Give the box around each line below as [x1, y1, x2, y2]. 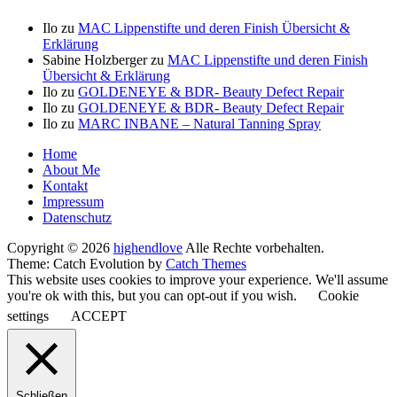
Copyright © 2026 [7, 239, 113, 255]
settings [7, 307, 49, 323]
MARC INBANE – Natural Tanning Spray [78, 115, 321, 131]
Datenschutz [43, 209, 112, 225]
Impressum [43, 193, 104, 209]
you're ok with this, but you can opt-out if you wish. [7, 287, 300, 303]
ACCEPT [71, 307, 127, 323]
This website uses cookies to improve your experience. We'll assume [7, 271, 388, 287]
